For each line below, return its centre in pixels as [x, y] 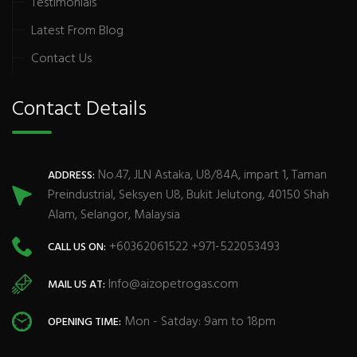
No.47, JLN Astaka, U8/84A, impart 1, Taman [211, 175]
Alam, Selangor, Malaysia [114, 215]
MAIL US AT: [76, 284]
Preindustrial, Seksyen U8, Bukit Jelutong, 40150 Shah [188, 195]
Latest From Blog [77, 31]
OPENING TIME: [84, 322]
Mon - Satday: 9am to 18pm [198, 322]
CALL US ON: [77, 247]
